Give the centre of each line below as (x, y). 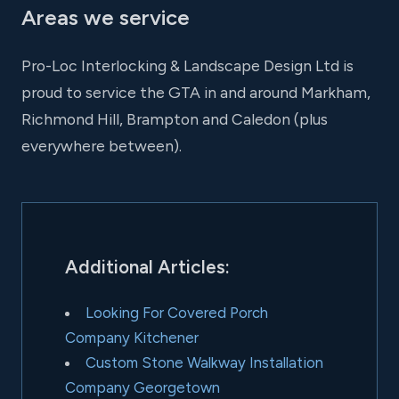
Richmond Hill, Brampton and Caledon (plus (175, 119)
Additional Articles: (147, 266)
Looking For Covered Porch (176, 312)
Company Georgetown (142, 387)
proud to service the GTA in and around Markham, (196, 93)
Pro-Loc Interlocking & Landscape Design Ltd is (187, 66)
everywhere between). (102, 146)
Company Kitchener (132, 337)
